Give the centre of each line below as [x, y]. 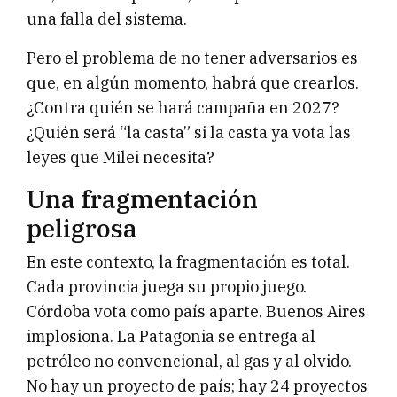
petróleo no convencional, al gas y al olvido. [189, 362]
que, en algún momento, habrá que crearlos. [193, 83]
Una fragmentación [142, 199]
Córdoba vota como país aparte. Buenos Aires [196, 312]
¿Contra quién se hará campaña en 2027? [183, 108]
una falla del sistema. [107, 19]
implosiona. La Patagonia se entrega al [171, 337]
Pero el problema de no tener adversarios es [192, 58]
